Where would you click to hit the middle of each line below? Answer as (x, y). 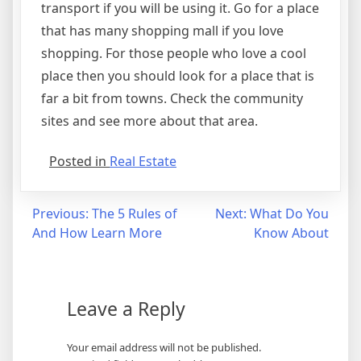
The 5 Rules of (135, 214)
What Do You (289, 214)
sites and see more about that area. (149, 121)
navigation (60, 246)
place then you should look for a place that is (178, 76)
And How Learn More (97, 233)
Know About (291, 233)
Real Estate (143, 161)
